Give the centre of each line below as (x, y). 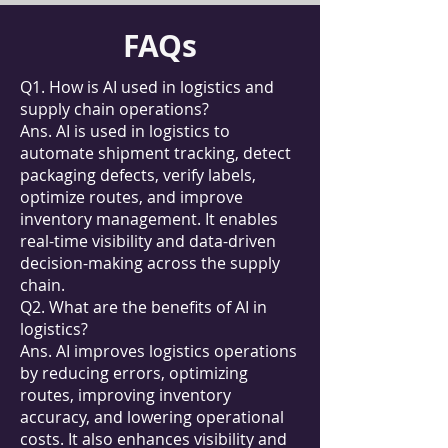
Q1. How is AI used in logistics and (147, 87)
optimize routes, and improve (131, 197)
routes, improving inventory (125, 395)
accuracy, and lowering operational (152, 417)
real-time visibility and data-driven (148, 241)
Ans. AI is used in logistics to (125, 131)
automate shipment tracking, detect (155, 153)
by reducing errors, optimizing (134, 373)
